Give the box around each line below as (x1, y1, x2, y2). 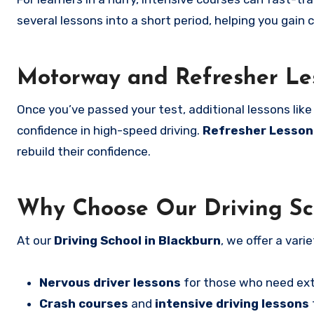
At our (17, 233, 54, 247)
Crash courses (39, 296, 128, 310)
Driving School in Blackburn (54, 233, 221, 247)
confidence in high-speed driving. (17, 123, 203, 137)
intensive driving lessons (155, 296, 309, 310)
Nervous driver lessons (39, 275, 181, 289)
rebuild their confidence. (17, 144, 151, 158)
